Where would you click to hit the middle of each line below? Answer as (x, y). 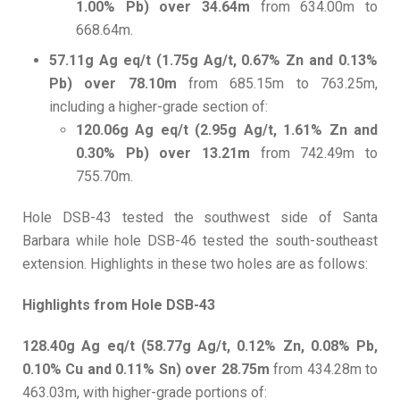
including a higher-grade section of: (158, 107)
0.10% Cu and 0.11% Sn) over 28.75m (148, 370)
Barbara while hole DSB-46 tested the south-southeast (200, 241)
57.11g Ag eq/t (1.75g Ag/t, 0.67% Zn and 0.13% (213, 61)
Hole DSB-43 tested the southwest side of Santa (200, 218)
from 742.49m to (314, 154)
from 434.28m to (326, 370)
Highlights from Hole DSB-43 (119, 305)
